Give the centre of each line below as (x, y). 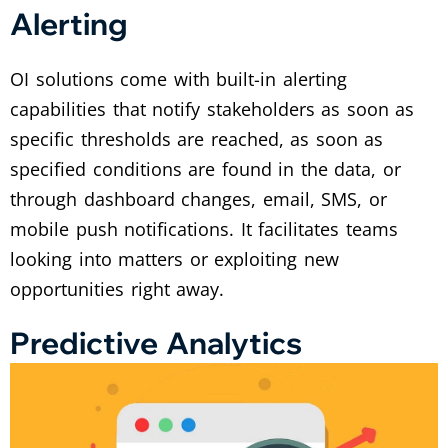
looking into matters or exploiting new (174, 258)
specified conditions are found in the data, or (205, 168)
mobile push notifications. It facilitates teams (204, 228)
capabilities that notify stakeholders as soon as (212, 108)
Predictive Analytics (156, 342)
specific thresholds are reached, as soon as (197, 138)
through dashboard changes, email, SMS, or (198, 198)
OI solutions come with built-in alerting (178, 78)
